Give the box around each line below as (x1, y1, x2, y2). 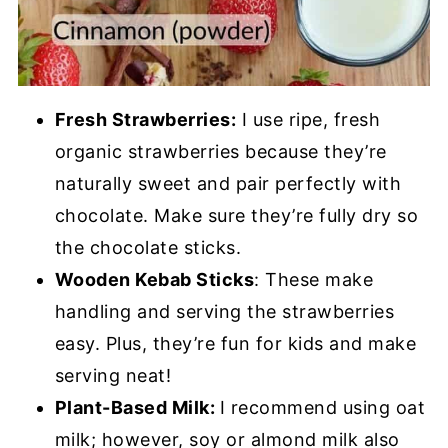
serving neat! (54, 365, 172, 387)
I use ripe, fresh (236, 109, 381, 131)
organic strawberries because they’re (54, 141, 387, 163)
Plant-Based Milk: (54, 397, 220, 419)
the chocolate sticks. (54, 237, 242, 259)
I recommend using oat (219, 397, 426, 419)
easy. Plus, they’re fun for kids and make (54, 333, 417, 355)
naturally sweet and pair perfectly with (54, 173, 402, 195)
